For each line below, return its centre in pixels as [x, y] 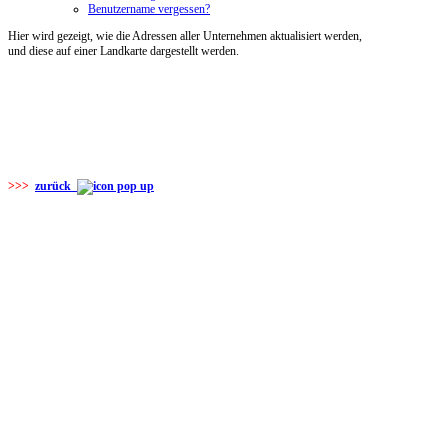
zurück [56, 186]
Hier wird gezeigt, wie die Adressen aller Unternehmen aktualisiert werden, [185, 36]
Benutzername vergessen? [149, 9]
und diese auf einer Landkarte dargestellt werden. [123, 51]
